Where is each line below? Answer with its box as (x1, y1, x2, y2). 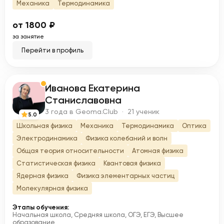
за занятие (12, 33, 44, 40)
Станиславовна (45, 94, 121, 106)
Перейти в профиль (21, 46, 83, 54)
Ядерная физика (16, 172, 68, 179)
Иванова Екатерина (45, 82, 140, 94)
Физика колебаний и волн (85, 134, 167, 142)
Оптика (182, 122, 206, 129)
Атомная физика (132, 147, 183, 154)
